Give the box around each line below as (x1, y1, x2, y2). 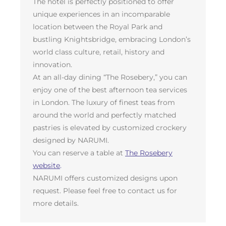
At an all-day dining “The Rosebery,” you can (33, 73, 187, 81)
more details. (33, 199, 79, 207)
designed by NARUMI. (33, 136, 109, 144)
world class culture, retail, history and (33, 47, 164, 56)
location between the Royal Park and (33, 22, 162, 31)
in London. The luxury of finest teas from (33, 98, 175, 106)
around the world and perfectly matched (33, 110, 176, 119)
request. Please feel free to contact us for (33, 186, 177, 195)
